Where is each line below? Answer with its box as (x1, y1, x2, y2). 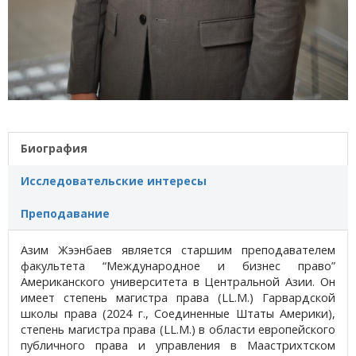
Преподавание (21, 205, 110, 221)
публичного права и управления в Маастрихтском (21, 337, 335, 353)
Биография (21, 140, 87, 156)
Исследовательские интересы (21, 172, 207, 188)
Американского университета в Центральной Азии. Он (21, 273, 335, 289)
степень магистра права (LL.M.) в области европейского (21, 321, 335, 337)
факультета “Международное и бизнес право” (21, 257, 335, 273)
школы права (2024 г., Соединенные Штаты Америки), (21, 305, 335, 321)
